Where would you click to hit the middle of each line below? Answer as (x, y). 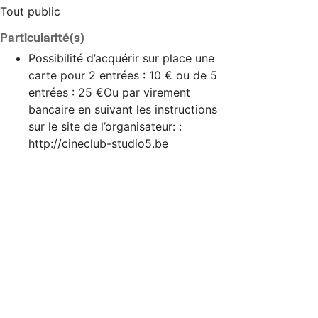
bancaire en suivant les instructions (123, 109)
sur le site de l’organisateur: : (105, 126)
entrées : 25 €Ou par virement (109, 92)
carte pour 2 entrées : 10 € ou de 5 (123, 75)
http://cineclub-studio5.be (98, 143)
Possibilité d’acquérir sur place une (121, 58)
